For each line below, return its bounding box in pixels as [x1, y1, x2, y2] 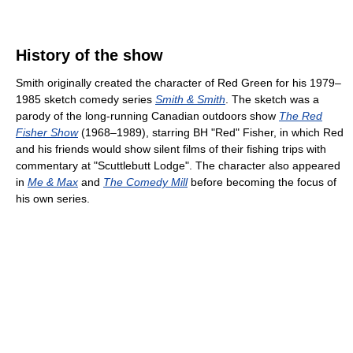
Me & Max [28, 176, 78, 189]
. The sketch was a [225, 93, 319, 106]
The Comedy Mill [103, 176, 188, 189]
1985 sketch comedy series [16, 93, 155, 106]
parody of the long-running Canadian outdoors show [16, 110, 279, 123]
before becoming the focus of [188, 176, 336, 189]
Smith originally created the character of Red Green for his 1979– [16, 76, 341, 90]
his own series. [16, 192, 90, 206]
